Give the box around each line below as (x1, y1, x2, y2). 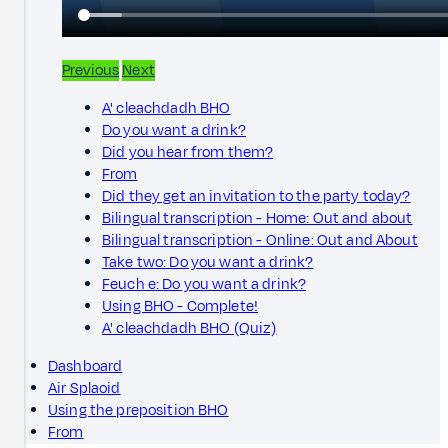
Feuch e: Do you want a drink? (102, 273, 307, 295)
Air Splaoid (48, 377, 121, 399)
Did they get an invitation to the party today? (102, 185, 411, 207)
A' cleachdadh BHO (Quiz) (102, 317, 277, 339)
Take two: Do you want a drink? (102, 251, 314, 273)
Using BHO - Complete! (102, 295, 259, 317)
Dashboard (48, 355, 123, 377)
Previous (62, 59, 120, 81)
